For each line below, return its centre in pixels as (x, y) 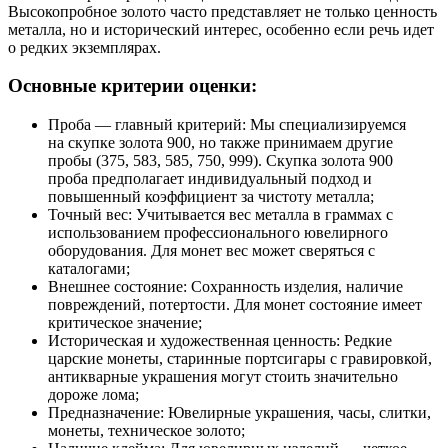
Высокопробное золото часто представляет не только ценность (222, 11)
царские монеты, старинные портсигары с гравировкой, (240, 358)
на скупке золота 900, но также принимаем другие (220, 142)
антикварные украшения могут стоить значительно (223, 376)
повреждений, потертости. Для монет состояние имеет (235, 304)
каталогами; (89, 268)
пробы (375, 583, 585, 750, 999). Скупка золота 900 (220, 160)
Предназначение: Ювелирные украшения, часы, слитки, (239, 412)
